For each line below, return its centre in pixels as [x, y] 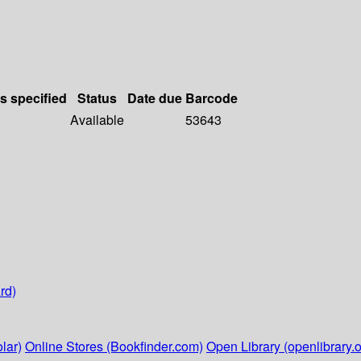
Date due [155, 98]
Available [97, 120]
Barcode [212, 98]
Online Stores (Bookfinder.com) [114, 346]
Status [97, 98]
